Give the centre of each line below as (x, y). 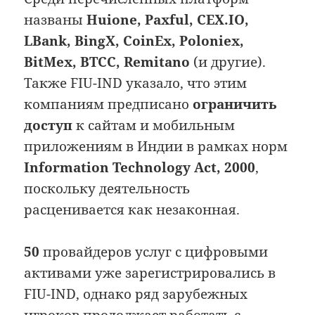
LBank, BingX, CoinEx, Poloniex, (134, 41)
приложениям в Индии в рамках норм (156, 147)
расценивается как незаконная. (132, 210)
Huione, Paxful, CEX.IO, (168, 20)
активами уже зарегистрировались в (150, 273)
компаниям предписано (109, 104)
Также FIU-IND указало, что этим (136, 83)
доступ (49, 126)
